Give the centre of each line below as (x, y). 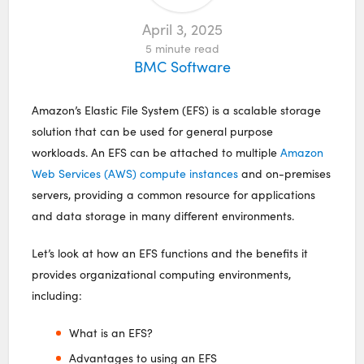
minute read (187, 48)
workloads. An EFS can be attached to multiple (156, 152)
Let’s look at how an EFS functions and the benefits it (170, 253)
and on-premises (285, 173)
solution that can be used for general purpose (153, 131)
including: (57, 295)
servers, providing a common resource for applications (174, 194)
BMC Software (182, 66)
